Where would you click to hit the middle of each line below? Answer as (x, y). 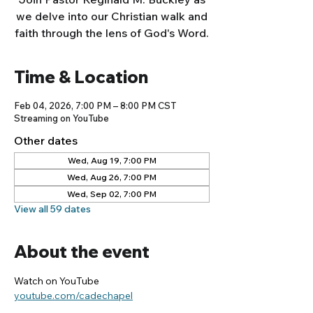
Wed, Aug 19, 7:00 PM (112, 161)
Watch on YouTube (57, 281)
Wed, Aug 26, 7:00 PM (112, 177)
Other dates (46, 141)
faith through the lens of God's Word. (112, 33)
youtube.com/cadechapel (73, 296)
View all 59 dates (52, 209)
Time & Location (81, 77)
